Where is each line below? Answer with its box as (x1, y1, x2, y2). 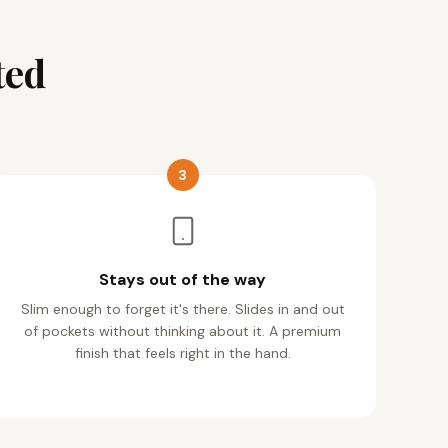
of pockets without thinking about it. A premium (24, 322, 342, 341)
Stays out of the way (99, 269, 267, 291)
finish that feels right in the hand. (74, 344, 291, 363)
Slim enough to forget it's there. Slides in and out (20, 300, 345, 319)
